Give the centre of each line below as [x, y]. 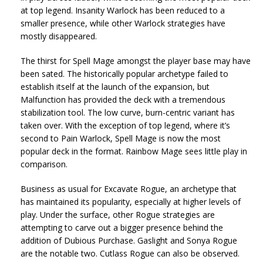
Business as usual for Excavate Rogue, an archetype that [129, 188]
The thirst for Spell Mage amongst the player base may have [136, 60]
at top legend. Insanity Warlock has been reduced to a [123, 10]
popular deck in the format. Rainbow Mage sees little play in [134, 151]
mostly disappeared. [59, 36]
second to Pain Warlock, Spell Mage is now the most [121, 138]
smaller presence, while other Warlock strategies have [123, 23]
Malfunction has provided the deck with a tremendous [123, 99]
